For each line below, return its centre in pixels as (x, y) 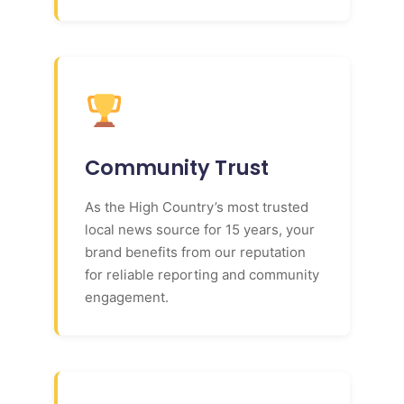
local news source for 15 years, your (200, 229)
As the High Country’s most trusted (197, 207)
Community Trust (177, 167)
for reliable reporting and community (202, 274)
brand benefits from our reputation (195, 252)
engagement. (127, 297)
